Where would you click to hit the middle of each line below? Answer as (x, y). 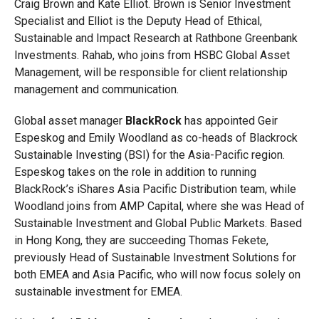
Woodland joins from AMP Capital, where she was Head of (159, 206)
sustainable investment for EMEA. (98, 292)
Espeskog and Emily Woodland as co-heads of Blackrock (156, 138)
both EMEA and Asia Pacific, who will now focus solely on (157, 274)
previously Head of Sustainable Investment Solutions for (155, 257)
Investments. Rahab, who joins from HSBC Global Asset (152, 55)
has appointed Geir (229, 121)
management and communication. (96, 89)
